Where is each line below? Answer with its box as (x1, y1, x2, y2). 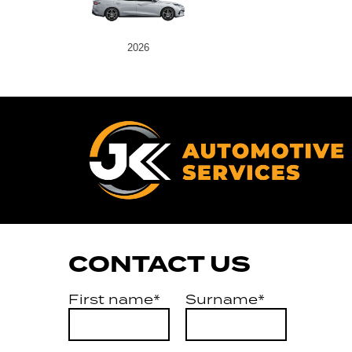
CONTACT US (68, 247, 251, 281)
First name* (68, 290, 160, 308)
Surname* (185, 290, 265, 308)
